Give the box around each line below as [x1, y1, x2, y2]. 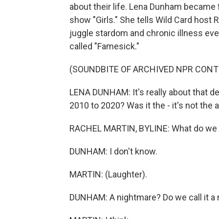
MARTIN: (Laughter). [69, 169, 147, 179]
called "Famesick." [69, 41, 139, 51]
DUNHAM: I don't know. [69, 146, 157, 156]
